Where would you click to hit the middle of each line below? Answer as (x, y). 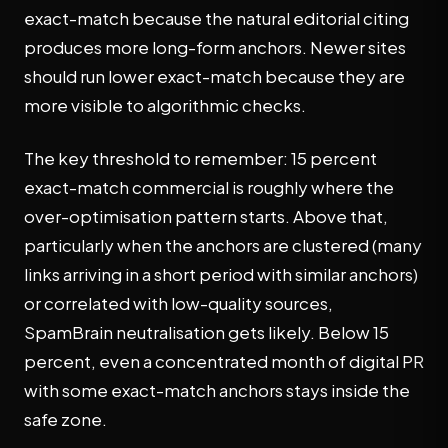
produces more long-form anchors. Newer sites (215, 47)
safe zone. (65, 419)
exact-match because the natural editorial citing (216, 18)
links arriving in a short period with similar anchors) (221, 274)
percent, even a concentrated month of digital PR (224, 361)
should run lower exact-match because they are (214, 76)
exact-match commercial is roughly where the (209, 187)
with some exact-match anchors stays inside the (217, 390)
